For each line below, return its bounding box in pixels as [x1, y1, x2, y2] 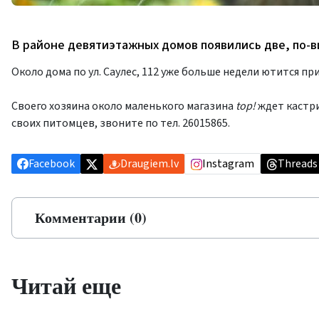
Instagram [202, 156, 254, 172]
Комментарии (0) [35, 207, 147, 228]
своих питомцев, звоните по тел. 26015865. [11, 115, 230, 131]
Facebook [28, 156, 75, 172]
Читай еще [11, 268, 121, 302]
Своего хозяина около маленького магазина [11, 98, 236, 114]
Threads [278, 156, 318, 172]
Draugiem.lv [120, 156, 179, 172]
